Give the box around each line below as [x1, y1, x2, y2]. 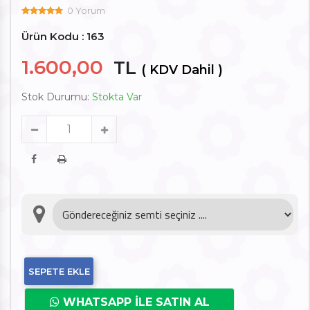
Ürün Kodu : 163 [21, 30, 104, 43]
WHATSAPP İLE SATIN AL [59, 295, 210, 309]
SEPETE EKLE [28, 266, 90, 277]
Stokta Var [92, 91, 142, 103]
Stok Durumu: [21, 91, 92, 103]
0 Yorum [67, 5, 105, 16]
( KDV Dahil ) [141, 62, 223, 77]
